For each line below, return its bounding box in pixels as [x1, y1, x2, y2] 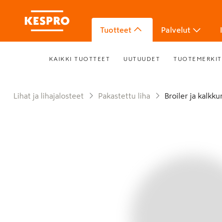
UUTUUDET [123, 55, 161, 62]
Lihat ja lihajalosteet [17, 92, 84, 100]
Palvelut [161, 26, 190, 34]
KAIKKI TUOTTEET [49, 55, 111, 62]
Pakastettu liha [103, 92, 150, 100]
